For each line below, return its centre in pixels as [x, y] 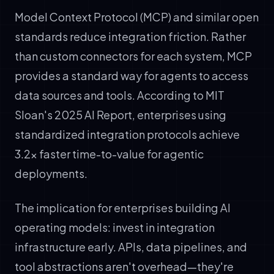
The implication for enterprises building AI [123, 207]
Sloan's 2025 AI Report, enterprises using [120, 114]
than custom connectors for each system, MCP [133, 56]
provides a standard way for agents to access [131, 75]
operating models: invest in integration [115, 227]
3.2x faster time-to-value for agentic [109, 154]
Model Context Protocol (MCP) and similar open [137, 17]
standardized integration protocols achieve [127, 134]
